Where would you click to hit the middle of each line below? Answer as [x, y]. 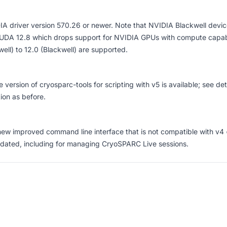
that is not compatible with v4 [175, 131]
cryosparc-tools [66, 84]
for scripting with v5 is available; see [154, 84]
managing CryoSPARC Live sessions [127, 144]
